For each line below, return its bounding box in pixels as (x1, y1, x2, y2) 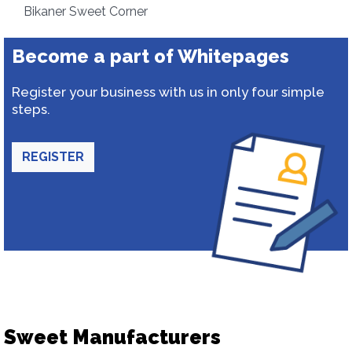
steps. (12, 101, 50, 117)
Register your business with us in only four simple (12, 84, 324, 100)
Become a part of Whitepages (12, 45, 289, 68)
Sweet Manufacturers (4, 325, 221, 349)
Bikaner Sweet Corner (24, 4, 148, 19)
